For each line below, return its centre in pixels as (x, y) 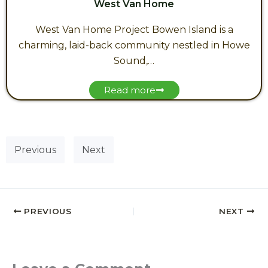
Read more (130, 90)
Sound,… (134, 61)
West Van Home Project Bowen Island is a (134, 30)
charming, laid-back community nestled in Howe (134, 45)
